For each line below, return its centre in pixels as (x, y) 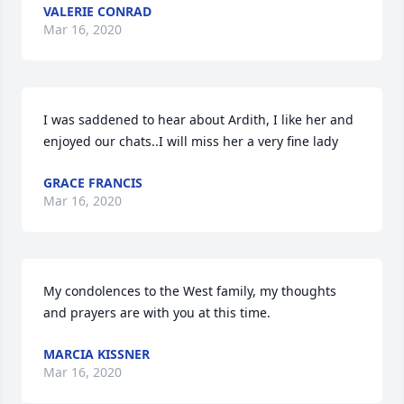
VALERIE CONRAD (97, 11)
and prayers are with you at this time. (157, 312)
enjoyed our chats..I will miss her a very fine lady (191, 141)
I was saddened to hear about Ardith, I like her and (198, 119)
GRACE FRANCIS (93, 183)
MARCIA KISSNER (96, 354)
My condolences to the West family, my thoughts (190, 291)
